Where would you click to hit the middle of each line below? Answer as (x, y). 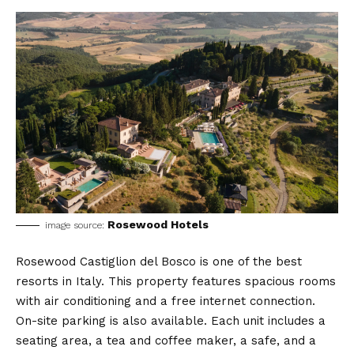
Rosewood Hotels (158, 224)
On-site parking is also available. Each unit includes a (171, 320)
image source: (76, 225)
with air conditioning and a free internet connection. (166, 301)
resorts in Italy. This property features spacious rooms (176, 281)
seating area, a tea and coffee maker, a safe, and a (166, 340)
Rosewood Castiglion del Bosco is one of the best (159, 261)
